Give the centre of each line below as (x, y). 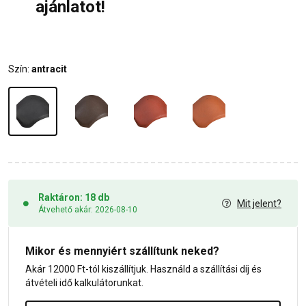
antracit (49, 69)
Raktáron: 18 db (74, 198)
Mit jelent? (259, 203)
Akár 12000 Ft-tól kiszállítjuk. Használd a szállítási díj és (143, 269)
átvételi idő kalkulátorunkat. (84, 283)
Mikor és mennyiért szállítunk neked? (122, 251)
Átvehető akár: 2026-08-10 (88, 210)
